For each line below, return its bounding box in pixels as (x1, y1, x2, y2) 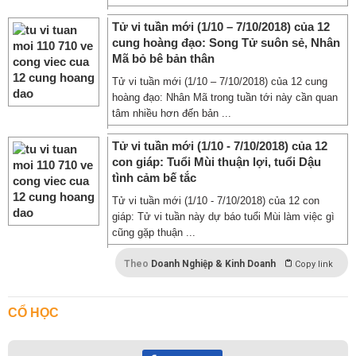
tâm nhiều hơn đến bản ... (112, 107, 231, 119)
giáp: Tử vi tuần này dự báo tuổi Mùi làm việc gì (112, 211, 335, 222)
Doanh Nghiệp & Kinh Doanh (151, 258, 276, 269)
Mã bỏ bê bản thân (112, 52, 215, 65)
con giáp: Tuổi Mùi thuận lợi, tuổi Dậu (112, 155, 321, 168)
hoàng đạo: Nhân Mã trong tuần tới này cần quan (112, 91, 338, 103)
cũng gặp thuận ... (112, 226, 195, 238)
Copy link (295, 259, 333, 269)
